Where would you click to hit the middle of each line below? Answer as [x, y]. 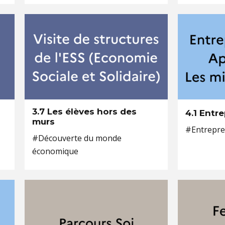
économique [55, 151]
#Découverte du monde [77, 138]
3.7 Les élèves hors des [84, 111]
